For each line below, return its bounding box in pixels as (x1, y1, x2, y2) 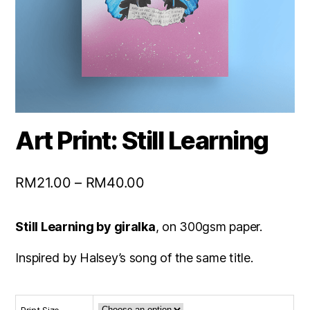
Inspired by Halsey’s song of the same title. (15, 250, 253, 265)
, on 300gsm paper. (155, 219, 262, 234)
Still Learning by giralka (15, 219, 156, 234)
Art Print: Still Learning (15, 125, 268, 156)
